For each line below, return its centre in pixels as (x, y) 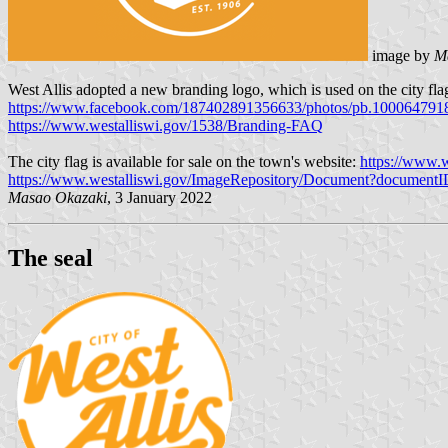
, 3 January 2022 (159, 198)
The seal (50, 258)
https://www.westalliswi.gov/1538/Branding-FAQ (165, 126)
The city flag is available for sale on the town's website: (184, 162)
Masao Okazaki (57, 198)
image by (401, 56)
